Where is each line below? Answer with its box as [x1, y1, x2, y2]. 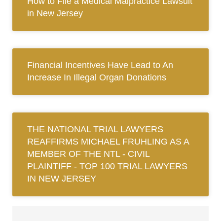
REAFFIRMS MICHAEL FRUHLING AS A [27, 137, 189, 147]
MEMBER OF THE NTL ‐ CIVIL [27, 149, 149, 159]
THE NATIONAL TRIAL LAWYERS [27, 124, 163, 135]
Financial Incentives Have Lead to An [27, 60, 173, 71]
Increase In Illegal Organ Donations [27, 73, 166, 83]
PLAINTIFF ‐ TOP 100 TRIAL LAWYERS [27, 161, 187, 172]
